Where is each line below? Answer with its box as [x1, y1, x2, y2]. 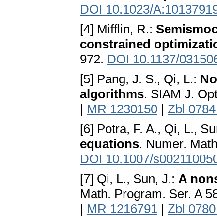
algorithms [80, 87, 144, 102]
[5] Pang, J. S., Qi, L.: [80, 72, 200, 87]
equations [80, 137, 139, 152]
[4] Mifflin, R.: [80, 22, 156, 37]
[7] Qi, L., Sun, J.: [80, 171, 178, 186]
